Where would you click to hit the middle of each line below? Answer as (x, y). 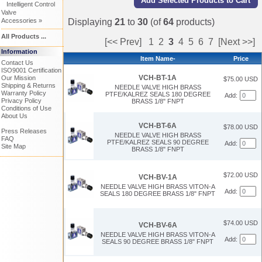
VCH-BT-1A (158, 77)
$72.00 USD (241, 175)
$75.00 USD (241, 79)
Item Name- (158, 59)
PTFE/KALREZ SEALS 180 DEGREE (158, 94)
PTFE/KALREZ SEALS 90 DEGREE (158, 142)
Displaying (91, 22)
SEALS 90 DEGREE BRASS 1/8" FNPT (158, 242)
